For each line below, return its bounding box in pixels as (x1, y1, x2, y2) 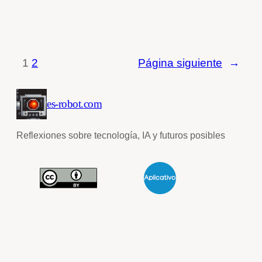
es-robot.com (47, 98, 102, 110)
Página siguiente (138, 56, 222, 69)
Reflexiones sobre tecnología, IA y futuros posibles (16, 130, 225, 141)
